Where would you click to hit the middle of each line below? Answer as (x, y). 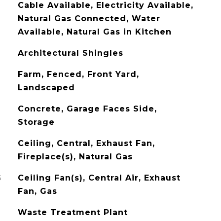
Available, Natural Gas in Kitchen (94, 32)
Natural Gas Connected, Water (89, 18)
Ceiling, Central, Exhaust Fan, (86, 143)
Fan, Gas (37, 191)
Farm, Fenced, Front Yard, (78, 74)
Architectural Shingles (70, 53)
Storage (36, 122)
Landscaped (46, 88)
